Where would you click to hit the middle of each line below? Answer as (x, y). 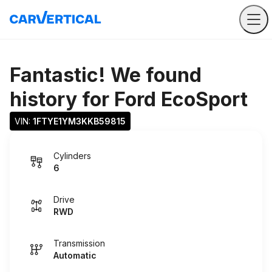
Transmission (79, 243)
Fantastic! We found (106, 75)
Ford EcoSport (181, 99)
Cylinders (72, 156)
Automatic (75, 255)
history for (62, 99)
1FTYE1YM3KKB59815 (79, 121)
